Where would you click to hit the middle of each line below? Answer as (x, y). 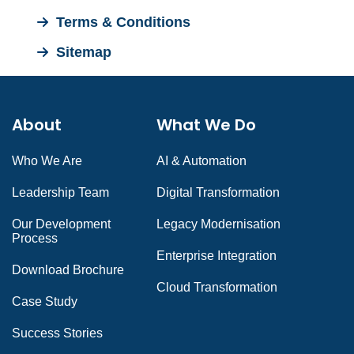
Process (35, 238)
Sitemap (84, 52)
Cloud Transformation (217, 287)
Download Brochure (68, 270)
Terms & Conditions (123, 22)
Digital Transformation (218, 192)
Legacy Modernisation (218, 224)
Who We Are (47, 161)
